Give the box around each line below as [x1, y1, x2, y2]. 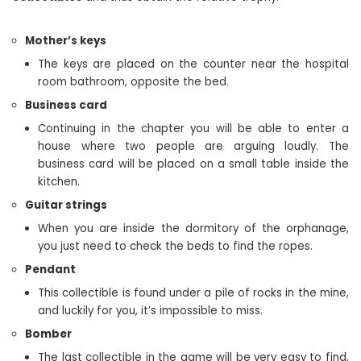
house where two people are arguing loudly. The [38, 139, 349, 154]
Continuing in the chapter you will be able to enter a [38, 121, 349, 136]
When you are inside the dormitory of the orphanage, [38, 221, 349, 236]
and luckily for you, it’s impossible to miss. [38, 303, 263, 318]
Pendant [25, 262, 76, 277]
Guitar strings [25, 197, 107, 213]
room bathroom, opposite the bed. [38, 74, 229, 89]
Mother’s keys [25, 33, 106, 48]
